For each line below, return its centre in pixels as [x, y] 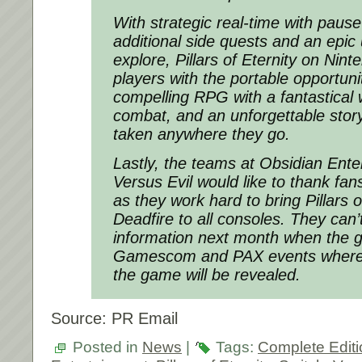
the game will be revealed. [207, 275]
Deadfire [143, 219]
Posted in [105, 347]
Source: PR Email [114, 319]
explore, [144, 60]
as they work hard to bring [209, 201]
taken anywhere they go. [202, 135]
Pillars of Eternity [236, 60]
